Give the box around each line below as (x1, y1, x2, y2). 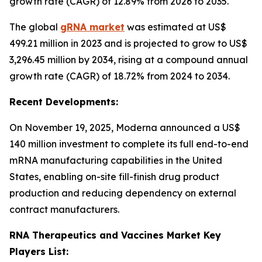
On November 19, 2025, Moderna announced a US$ (9, 122, 240, 134)
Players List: (9, 246, 68, 258)
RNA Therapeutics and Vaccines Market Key (9, 229, 221, 242)
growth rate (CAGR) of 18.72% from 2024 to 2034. (9, 70, 230, 82)
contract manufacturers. (9, 204, 119, 216)
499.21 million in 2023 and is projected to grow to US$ (9, 37, 247, 50)
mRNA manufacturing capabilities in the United (9, 154, 222, 167)
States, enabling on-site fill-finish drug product (9, 171, 219, 183)
